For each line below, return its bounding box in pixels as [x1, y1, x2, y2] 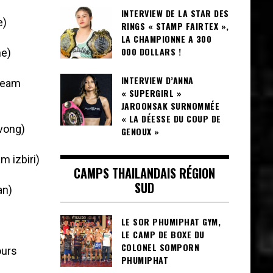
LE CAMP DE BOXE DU [121, 228, 205, 241]
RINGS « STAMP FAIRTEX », [121, 19, 229, 32]
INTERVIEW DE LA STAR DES [121, 6, 229, 19]
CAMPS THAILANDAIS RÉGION [74, 164, 216, 183]
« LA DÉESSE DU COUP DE [121, 112, 221, 125]
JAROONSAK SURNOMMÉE [121, 99, 219, 112]
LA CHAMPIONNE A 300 [121, 32, 211, 45]
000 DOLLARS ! [121, 44, 181, 58]
